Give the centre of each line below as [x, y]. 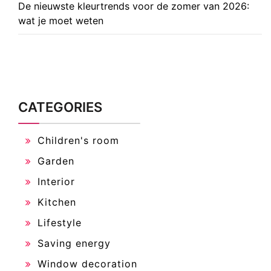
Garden [56, 161]
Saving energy [74, 243]
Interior [56, 181]
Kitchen [57, 202]
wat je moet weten [61, 20]
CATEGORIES [60, 107]
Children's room [78, 140]
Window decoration [87, 263]
